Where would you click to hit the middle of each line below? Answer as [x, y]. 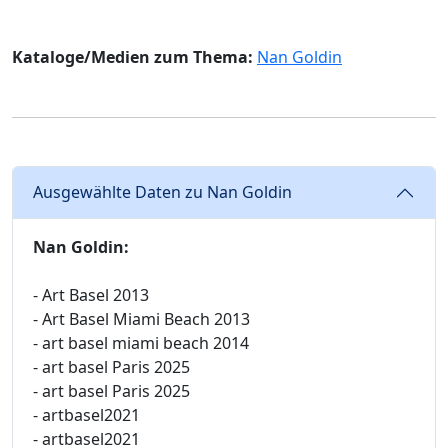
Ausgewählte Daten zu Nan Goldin [162, 192]
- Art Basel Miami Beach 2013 [141, 318]
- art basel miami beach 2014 [141, 342]
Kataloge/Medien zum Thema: [132, 56]
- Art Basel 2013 [91, 294]
